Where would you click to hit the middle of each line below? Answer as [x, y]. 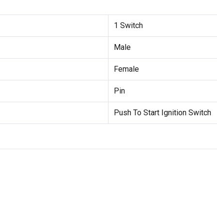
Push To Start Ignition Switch [162, 113]
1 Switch [128, 26]
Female [126, 69]
